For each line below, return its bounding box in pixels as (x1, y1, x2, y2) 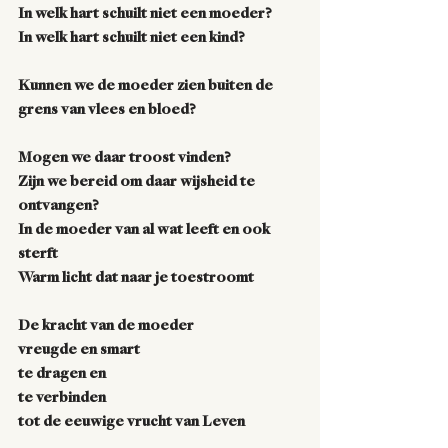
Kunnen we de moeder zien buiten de (18, 78, 276, 94)
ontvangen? (18, 198, 102, 214)
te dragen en (18, 366, 109, 382)
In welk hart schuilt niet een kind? (18, 30, 245, 46)
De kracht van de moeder (18, 318, 194, 334)
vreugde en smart (18, 342, 140, 358)
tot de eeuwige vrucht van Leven (18, 414, 245, 430)
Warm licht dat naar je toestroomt (18, 270, 254, 286)
